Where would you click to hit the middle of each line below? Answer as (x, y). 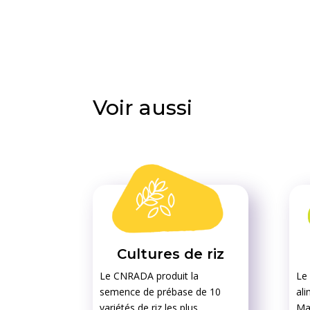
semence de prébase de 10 (161, 292)
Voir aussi (143, 107)
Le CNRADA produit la (149, 276)
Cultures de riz (171, 254)
